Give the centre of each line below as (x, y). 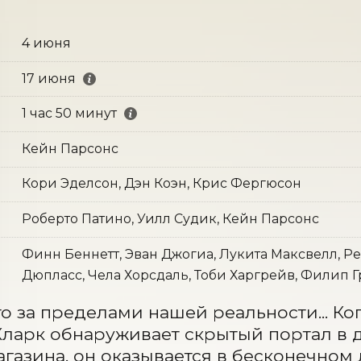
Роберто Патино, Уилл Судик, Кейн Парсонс (170, 218)
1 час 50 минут (69, 114)
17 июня (48, 78)
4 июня (46, 43)
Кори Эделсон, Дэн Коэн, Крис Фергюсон (161, 184)
